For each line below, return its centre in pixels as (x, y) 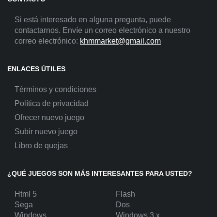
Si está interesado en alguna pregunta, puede (93, 20)
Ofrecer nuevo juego (49, 118)
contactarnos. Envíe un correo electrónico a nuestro (102, 31)
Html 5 (26, 194)
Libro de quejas (41, 146)
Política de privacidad (52, 104)
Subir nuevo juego (46, 132)
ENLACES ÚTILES (36, 69)
